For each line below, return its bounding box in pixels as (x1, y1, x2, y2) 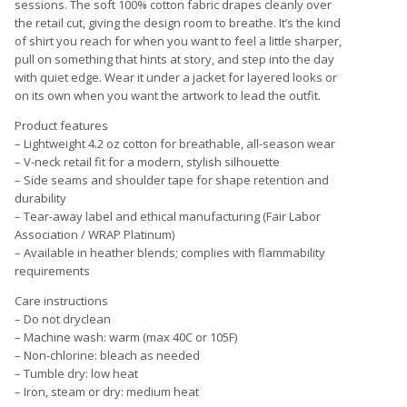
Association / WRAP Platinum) (15, 225, 174, 243)
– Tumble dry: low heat (15, 364, 138, 382)
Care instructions (15, 292, 108, 309)
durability (15, 189, 66, 206)
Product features (15, 116, 108, 134)
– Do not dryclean (15, 310, 111, 327)
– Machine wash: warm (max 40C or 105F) (15, 328, 237, 345)
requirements (15, 262, 90, 279)
